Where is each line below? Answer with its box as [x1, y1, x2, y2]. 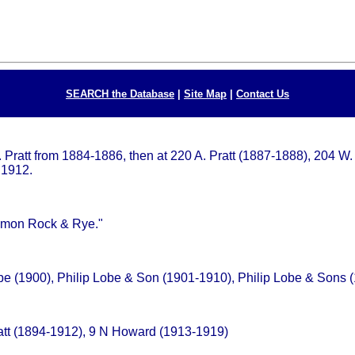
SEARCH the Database [66, 88, 174, 100]
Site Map [184, 88, 227, 100]
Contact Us [236, 88, 289, 100]
